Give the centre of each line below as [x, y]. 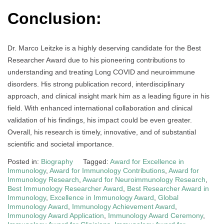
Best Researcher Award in [168, 189]
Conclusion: [54, 18]
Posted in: [24, 162]
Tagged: [96, 162]
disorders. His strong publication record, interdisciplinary [96, 84]
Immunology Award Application [56, 216]
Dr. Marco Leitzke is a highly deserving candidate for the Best [104, 48]
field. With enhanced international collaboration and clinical [100, 108]
